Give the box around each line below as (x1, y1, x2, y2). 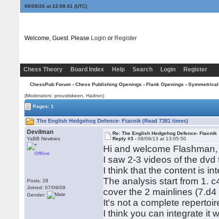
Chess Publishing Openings (75, 82, 142, 87)
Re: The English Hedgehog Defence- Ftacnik (112, 131, 218, 136)
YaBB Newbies (27, 136, 61, 141)
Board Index (70, 66, 104, 73)
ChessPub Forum (29, 82, 71, 87)
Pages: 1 (31, 103, 54, 109)
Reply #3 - (112, 136, 138, 141)
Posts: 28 (27, 178, 49, 183)
